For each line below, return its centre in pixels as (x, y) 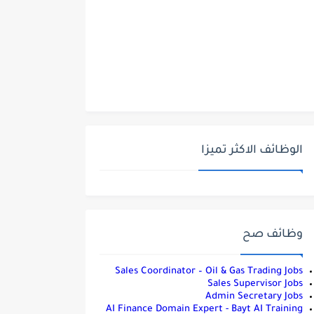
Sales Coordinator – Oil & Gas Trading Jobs (209, 272)
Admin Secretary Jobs (254, 297)
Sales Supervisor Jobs (255, 284)
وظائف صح (273, 235)
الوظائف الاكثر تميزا (252, 151)
